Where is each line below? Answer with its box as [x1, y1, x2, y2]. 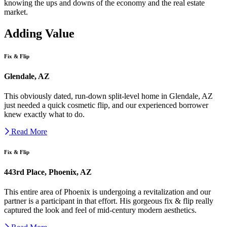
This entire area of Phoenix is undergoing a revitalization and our [4, 187, 211, 196]
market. [4, 7, 28, 16]
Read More [11, 127, 47, 136]
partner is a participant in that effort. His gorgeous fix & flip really [4, 196, 213, 205]
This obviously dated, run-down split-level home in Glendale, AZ [4, 91, 213, 100]
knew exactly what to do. [4, 109, 85, 119]
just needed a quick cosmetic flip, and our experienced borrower [4, 100, 208, 109]
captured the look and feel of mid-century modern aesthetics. [4, 205, 197, 214]
